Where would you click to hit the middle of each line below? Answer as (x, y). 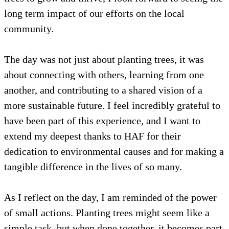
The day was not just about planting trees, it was (104, 59)
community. (29, 28)
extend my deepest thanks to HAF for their (93, 136)
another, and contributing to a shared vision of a (103, 90)
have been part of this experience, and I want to (102, 120)
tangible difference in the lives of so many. (93, 166)
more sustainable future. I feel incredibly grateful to (112, 105)
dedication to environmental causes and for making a (114, 151)
